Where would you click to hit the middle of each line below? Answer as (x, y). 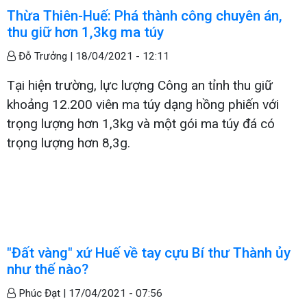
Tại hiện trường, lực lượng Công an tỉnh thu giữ (140, 85)
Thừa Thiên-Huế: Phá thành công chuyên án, (145, 15)
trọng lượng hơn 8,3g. (69, 143)
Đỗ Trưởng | (46, 56)
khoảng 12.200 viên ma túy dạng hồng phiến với (143, 104)
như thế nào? (48, 269)
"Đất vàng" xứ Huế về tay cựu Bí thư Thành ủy (149, 253)
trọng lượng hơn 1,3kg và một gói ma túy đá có (141, 123)
